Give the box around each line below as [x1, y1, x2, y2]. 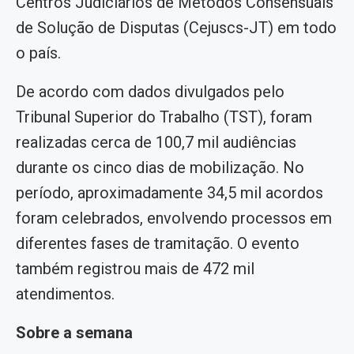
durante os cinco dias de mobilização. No [16, 157, 304, 177]
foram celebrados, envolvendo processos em [16, 208, 332, 228]
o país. [16, 43, 61, 62]
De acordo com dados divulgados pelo [16, 81, 284, 101]
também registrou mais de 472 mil [16, 258, 254, 278]
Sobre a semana [16, 322, 133, 342]
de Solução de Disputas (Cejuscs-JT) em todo [16, 17, 337, 37]
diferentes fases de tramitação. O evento [16, 233, 299, 253]
